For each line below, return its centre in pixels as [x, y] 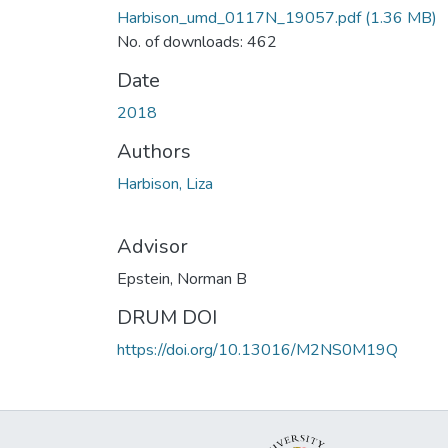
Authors [154, 151]
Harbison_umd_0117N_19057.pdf [239, 17]
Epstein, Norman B [182, 278]
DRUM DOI [167, 317]
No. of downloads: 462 [197, 41]
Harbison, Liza [165, 183]
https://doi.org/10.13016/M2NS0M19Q [257, 349]
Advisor [152, 246]
